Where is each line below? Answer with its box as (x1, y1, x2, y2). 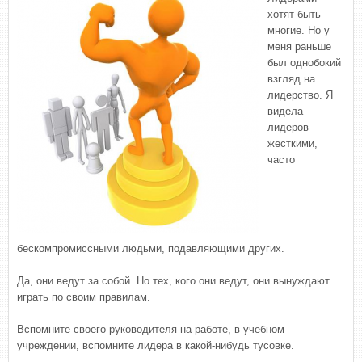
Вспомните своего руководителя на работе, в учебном (17, 323, 284, 335)
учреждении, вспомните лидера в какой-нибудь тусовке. (17, 339, 294, 351)
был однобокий (267, 57, 341, 69)
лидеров (267, 121, 309, 133)
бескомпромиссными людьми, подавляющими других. (17, 242, 284, 255)
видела (267, 105, 303, 117)
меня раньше (267, 40, 331, 53)
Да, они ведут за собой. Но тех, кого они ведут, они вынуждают (17, 275, 330, 287)
